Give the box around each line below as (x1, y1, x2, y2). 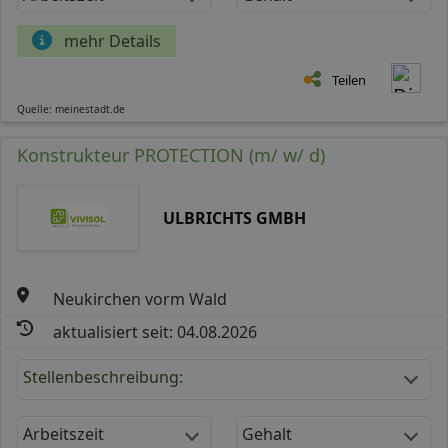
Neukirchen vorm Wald (53, 287, 228, 310)
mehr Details (64, 29, 161, 52)
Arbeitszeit (23, 422, 104, 445)
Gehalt (242, 422, 292, 445)
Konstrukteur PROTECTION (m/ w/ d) (17, 142, 325, 167)
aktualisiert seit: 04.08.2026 (53, 320, 258, 343)
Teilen (332, 70, 366, 89)
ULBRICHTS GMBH (162, 206, 306, 229)
